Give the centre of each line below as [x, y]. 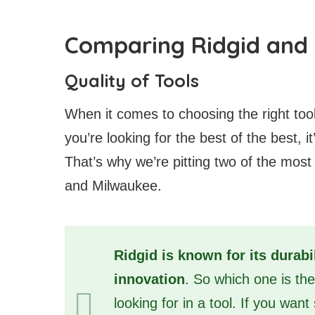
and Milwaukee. [113, 186]
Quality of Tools [132, 81]
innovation [149, 279]
